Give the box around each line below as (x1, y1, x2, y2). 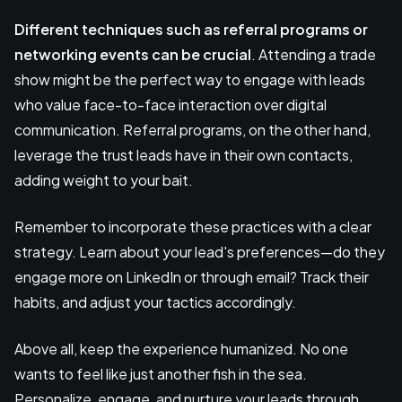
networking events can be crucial (14, 44, 251, 64)
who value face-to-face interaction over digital (14, 94, 327, 114)
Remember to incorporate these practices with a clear (14, 216, 371, 236)
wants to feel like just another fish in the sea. (14, 363, 307, 383)
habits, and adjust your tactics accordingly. (14, 292, 296, 311)
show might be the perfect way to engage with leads (14, 69, 365, 89)
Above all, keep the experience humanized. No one (14, 338, 348, 358)
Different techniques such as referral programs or (14, 19, 368, 39)
